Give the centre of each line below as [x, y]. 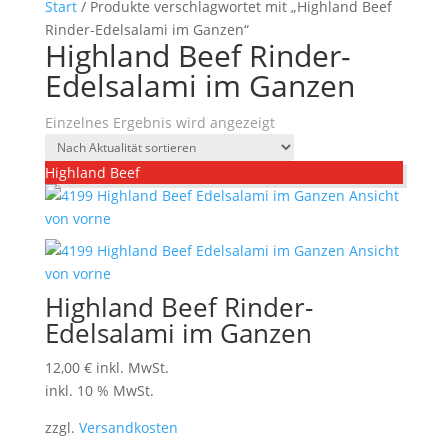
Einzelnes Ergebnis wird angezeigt [159, 122]
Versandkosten [128, 427]
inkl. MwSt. [132, 367]
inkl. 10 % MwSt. [99, 390]
